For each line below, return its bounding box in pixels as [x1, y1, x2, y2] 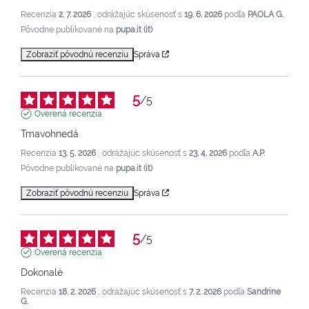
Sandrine [247, 286, 281, 297]
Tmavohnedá [21, 128, 79, 139]
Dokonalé [21, 266, 63, 278]
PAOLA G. [248, 9, 283, 19]
